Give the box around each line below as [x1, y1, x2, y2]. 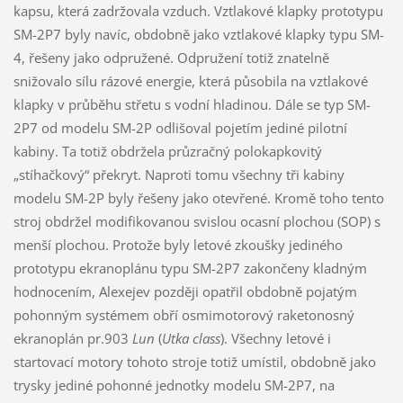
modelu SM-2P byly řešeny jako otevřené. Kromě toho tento [13, 188, 384, 207]
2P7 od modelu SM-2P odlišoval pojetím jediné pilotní [13, 118, 347, 137]
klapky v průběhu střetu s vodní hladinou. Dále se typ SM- [13, 94, 371, 113]
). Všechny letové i [219, 328, 331, 347]
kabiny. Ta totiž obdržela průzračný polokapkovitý [13, 141, 322, 160]
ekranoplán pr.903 [13, 328, 132, 347]
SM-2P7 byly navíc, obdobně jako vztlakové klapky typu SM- [13, 24, 384, 43]
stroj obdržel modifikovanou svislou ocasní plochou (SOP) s [13, 211, 381, 230]
